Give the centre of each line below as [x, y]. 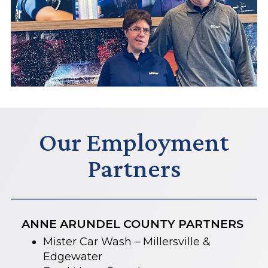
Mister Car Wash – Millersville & [127, 242]
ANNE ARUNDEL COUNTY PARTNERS [133, 224]
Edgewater [73, 257]
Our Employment [134, 142]
